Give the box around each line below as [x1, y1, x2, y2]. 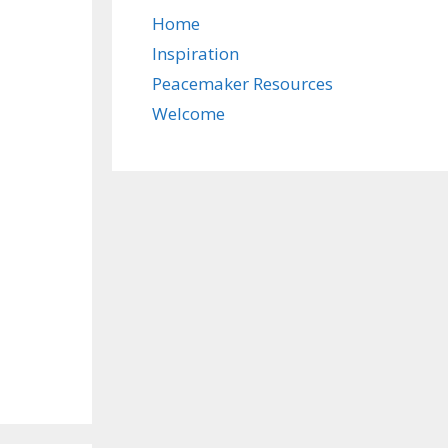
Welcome [152, 102, 225, 125]
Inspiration [152, 42, 239, 65]
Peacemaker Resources [152, 72, 333, 95]
